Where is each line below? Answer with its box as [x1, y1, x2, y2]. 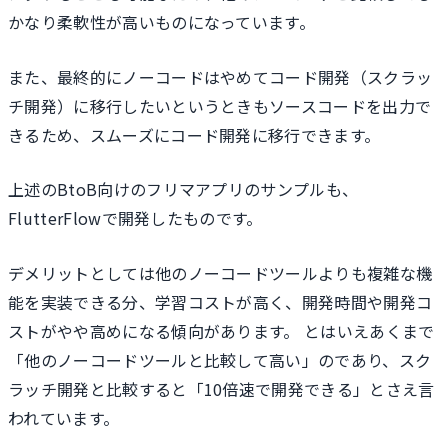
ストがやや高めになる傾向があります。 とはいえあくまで [8, 318, 435, 343]
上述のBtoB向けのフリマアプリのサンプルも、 [8, 177, 359, 202]
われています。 [8, 405, 120, 430]
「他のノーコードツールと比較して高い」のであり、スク [8, 347, 432, 372]
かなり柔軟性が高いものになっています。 [8, 9, 316, 34]
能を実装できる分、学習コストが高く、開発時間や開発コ [8, 289, 433, 314]
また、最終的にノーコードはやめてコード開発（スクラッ [8, 64, 433, 89]
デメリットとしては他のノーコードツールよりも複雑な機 [8, 260, 433, 285]
